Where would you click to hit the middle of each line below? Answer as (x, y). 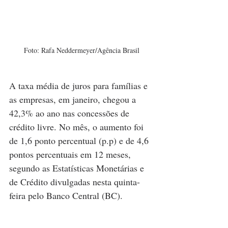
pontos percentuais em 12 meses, (71, 154)
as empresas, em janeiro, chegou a (74, 99)
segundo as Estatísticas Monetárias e (78, 168)
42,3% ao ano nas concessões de (70, 113)
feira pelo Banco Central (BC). (66, 195)
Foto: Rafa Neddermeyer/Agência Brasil (81, 50)
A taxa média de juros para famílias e (80, 85)
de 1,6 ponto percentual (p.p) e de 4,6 (80, 140)
